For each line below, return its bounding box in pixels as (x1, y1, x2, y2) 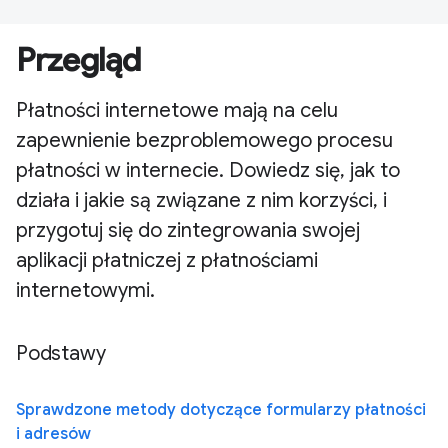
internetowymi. (16, 277, 155, 303)
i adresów (16, 423, 91, 444)
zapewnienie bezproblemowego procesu (16, 127, 393, 153)
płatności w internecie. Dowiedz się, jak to (16, 157, 400, 183)
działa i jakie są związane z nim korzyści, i (16, 187, 387, 213)
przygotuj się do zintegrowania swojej (16, 217, 360, 243)
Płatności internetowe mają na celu (16, 97, 338, 123)
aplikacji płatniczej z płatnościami (16, 247, 318, 273)
